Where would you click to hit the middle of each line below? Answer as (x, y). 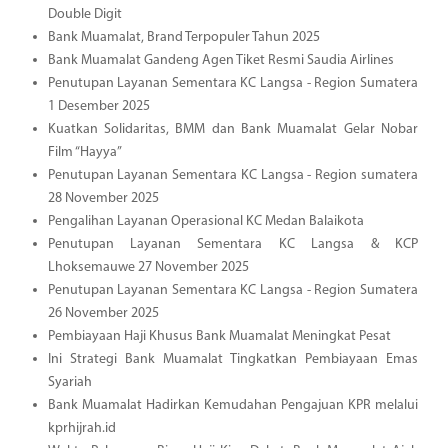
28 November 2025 (103, 198)
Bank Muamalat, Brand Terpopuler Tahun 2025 (183, 37)
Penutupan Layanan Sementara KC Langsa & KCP (232, 244)
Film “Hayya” (84, 152)
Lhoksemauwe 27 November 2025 (148, 267)
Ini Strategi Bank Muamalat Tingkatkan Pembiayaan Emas (232, 359)
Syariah (69, 382)
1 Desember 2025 (98, 106)
